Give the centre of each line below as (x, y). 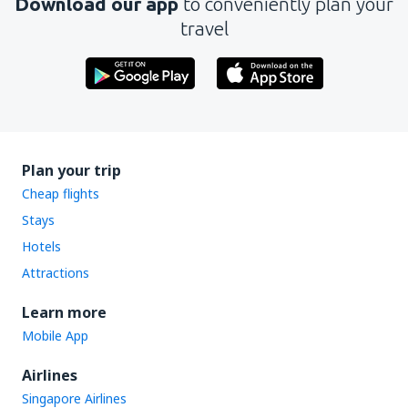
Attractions (56, 273)
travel (204, 28)
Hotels (41, 246)
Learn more (64, 312)
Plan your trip (71, 170)
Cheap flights (61, 194)
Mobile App (55, 336)
